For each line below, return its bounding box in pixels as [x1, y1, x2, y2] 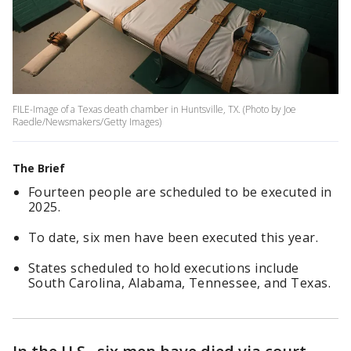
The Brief [13, 161, 65, 176]
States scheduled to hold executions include [28, 259, 299, 277]
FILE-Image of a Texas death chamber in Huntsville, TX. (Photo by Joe [13, 103, 296, 117]
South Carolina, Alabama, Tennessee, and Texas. [28, 274, 331, 292]
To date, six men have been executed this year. [28, 229, 319, 247]
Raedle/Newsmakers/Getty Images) [13, 115, 161, 129]
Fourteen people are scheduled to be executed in [28, 183, 332, 201]
